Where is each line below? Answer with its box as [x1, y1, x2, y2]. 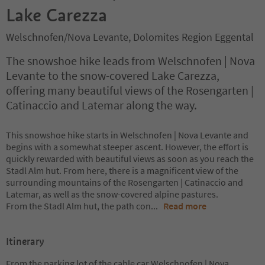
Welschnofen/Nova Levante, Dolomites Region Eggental [6, 30, 254, 44]
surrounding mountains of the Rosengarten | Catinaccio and [6, 176, 243, 188]
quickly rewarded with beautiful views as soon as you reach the [6, 153, 254, 164]
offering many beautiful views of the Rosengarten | [6, 83, 254, 98]
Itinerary [6, 235, 44, 248]
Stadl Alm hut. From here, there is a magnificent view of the [6, 164, 238, 176]
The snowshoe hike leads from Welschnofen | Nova [6, 53, 255, 68]
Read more [163, 200, 206, 212]
